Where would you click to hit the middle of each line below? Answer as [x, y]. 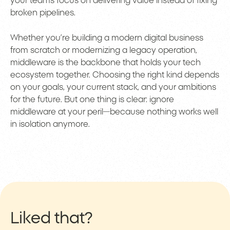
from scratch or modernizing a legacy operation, [104, 51]
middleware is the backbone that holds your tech [106, 63]
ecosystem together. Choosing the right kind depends [115, 75]
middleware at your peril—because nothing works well [114, 112]
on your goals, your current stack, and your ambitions [113, 88]
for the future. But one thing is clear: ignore [92, 100]
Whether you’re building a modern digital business [107, 38]
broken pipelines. [43, 13]
